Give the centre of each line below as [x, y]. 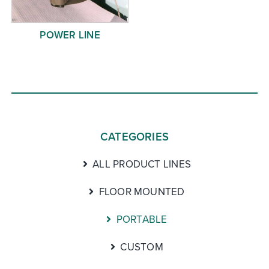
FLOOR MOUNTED [142, 191]
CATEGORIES [134, 136]
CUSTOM [142, 246]
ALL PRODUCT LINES [142, 164]
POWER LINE [70, 35]
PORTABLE [142, 219]
